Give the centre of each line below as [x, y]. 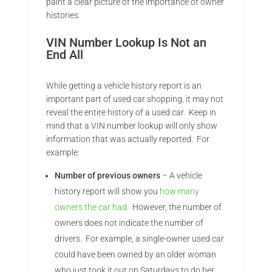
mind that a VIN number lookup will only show [131, 126]
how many [179, 192]
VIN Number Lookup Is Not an [126, 43]
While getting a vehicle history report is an [124, 86]
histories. [63, 15]
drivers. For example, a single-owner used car [139, 239]
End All [64, 55]
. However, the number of [174, 207]
